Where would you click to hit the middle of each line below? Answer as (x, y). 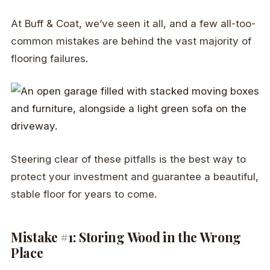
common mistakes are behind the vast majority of (131, 41)
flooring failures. (49, 59)
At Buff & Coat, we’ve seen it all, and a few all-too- (133, 24)
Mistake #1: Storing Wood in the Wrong (126, 237)
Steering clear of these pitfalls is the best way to (128, 159)
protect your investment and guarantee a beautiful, (135, 176)
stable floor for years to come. (84, 194)
